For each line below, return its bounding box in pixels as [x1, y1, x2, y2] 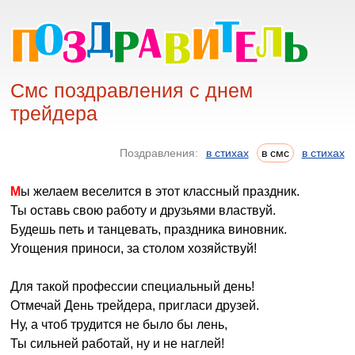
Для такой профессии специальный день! [10, 280, 255, 293]
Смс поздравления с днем [10, 79, 254, 101]
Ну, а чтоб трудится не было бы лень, [10, 318, 228, 331]
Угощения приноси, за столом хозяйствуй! [10, 242, 258, 255]
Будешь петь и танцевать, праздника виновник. [10, 223, 288, 236]
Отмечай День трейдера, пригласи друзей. [10, 299, 260, 312]
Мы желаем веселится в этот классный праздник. [21, 185, 300, 198]
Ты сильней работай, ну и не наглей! [10, 337, 225, 350]
